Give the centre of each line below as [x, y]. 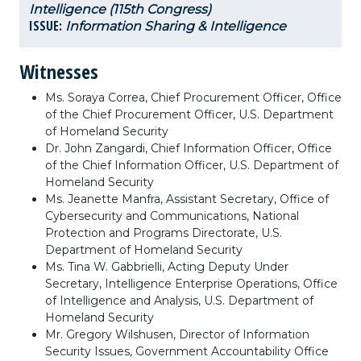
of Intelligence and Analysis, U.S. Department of [179, 301]
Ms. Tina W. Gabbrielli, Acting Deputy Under [167, 267]
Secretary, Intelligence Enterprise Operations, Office [191, 284]
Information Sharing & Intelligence [176, 26]
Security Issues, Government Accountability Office [187, 351]
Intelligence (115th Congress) [120, 9]
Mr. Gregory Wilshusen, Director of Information [177, 334]
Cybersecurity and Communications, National [172, 216]
